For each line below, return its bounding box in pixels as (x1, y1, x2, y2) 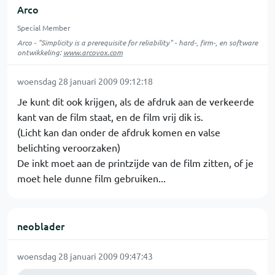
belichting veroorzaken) (17, 141, 120, 153)
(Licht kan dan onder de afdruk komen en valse (17, 126, 220, 138)
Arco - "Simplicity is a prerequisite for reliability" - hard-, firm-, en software (17, 37, 258, 47)
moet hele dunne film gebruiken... (17, 172, 166, 184)
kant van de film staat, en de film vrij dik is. (17, 110, 203, 123)
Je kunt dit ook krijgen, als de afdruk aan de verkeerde (17, 95, 254, 107)
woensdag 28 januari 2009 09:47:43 (17, 250, 153, 261)
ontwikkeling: (17, 47, 63, 57)
